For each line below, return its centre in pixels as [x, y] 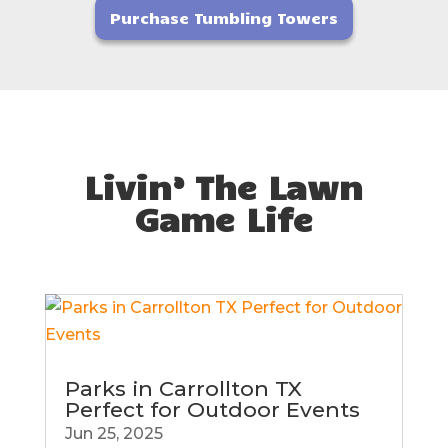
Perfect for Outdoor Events [212, 409]
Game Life [223, 217]
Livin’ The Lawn [224, 185]
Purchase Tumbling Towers [223, 17]
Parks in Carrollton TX [183, 388]
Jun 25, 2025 [113, 433]
